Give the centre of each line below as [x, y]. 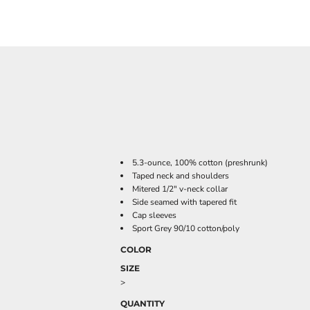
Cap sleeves [154, 215]
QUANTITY [143, 303]
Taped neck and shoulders [181, 176]
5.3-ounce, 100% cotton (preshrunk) [200, 163]
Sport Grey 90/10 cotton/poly [186, 228]
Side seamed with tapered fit [184, 202]
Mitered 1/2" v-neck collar [180, 189]
